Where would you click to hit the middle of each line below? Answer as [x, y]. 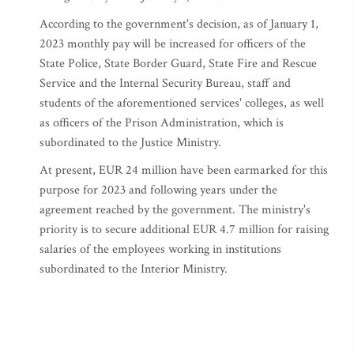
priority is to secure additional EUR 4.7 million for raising [184, 230]
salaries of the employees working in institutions [160, 249]
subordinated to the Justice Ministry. [132, 143]
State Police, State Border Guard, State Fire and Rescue [178, 64]
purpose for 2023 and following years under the [158, 190]
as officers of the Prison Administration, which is [162, 123]
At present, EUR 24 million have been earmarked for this [184, 170]
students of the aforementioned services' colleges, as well [182, 103]
